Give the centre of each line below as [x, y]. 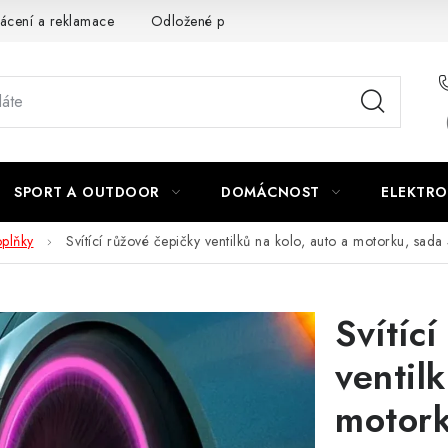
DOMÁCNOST [270, 192]
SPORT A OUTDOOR [87, 192]
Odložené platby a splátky [230, 20]
